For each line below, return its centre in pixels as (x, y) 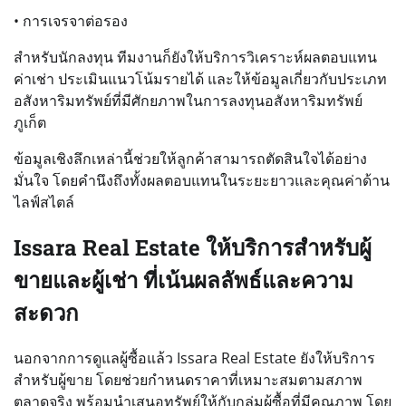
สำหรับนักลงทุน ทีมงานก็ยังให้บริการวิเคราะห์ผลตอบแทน (195, 57)
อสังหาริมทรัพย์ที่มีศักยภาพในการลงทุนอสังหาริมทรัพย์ (188, 100)
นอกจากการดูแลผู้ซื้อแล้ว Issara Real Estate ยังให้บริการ (194, 358)
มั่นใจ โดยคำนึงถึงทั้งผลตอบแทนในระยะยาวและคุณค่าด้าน (202, 180)
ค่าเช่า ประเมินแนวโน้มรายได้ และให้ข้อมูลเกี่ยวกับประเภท (200, 78)
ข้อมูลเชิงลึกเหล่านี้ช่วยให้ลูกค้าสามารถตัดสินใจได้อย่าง (190, 158)
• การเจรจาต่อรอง (71, 20)
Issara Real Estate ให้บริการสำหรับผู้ (193, 247)
